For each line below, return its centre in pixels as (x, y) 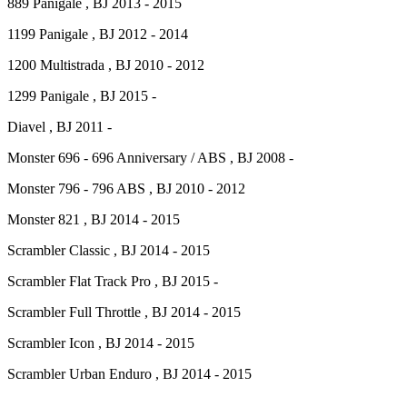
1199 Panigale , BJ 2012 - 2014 (98, 35)
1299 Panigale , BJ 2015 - (82, 96)
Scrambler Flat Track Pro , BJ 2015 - (113, 282)
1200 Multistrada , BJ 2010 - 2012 (106, 65)
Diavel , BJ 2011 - (60, 127)
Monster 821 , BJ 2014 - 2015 (94, 220)
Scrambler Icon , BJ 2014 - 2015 (101, 343)
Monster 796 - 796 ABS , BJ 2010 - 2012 (126, 189)
